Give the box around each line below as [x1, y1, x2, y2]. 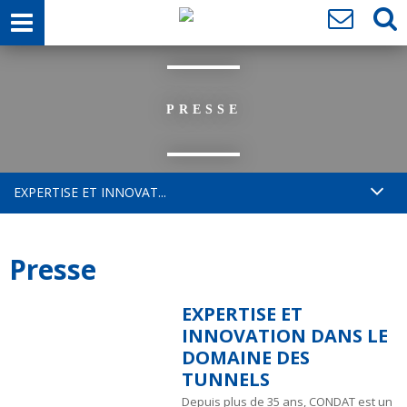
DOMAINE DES [182, 345, 310, 370]
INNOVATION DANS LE [182, 323, 388, 348]
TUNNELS [182, 367, 270, 392]
